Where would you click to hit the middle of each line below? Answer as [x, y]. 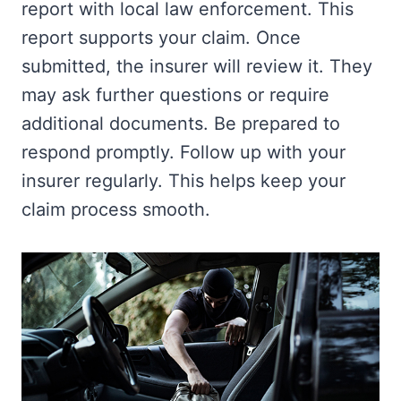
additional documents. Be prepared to [181, 123]
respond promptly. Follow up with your [183, 152]
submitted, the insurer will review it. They [197, 66]
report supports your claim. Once [161, 37]
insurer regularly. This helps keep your [183, 180]
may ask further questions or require [175, 94]
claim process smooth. [116, 209]
